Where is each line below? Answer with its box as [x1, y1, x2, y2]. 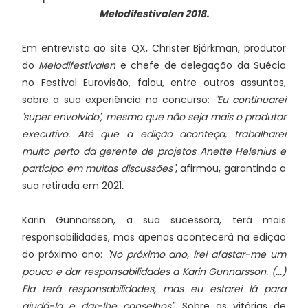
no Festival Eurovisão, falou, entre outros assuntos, [22, 76, 286, 89]
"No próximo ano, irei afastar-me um [106, 247, 286, 261]
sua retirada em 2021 [22, 179, 122, 192]
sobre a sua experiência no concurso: [22, 93, 214, 107]
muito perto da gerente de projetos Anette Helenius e [22, 144, 286, 158]
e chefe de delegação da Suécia [115, 58, 287, 72]
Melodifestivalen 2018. [99, 7, 209, 21]
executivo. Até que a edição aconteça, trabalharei [22, 127, 286, 141]
